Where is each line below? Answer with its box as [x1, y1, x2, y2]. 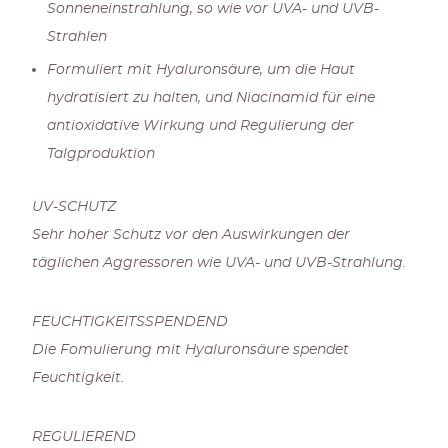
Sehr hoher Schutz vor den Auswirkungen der [31, 227, 350, 243]
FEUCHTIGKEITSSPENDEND [31, 314, 228, 330]
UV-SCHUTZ [31, 199, 116, 215]
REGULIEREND [31, 429, 136, 445]
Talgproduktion [46, 146, 155, 162]
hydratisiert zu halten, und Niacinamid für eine [46, 90, 375, 106]
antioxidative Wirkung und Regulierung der [46, 118, 354, 134]
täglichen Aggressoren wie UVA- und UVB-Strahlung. [31, 255, 406, 271]
